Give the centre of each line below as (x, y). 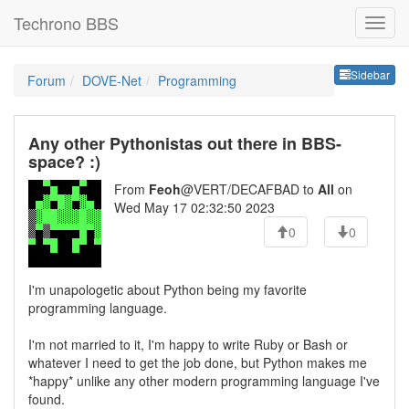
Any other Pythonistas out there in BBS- (185, 143)
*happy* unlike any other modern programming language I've (204, 381)
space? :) (64, 162)
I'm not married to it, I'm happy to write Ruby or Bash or (188, 344)
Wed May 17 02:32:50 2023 (194, 207)
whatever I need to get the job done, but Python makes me (198, 362)
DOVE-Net (112, 80)
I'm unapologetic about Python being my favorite (168, 289)
